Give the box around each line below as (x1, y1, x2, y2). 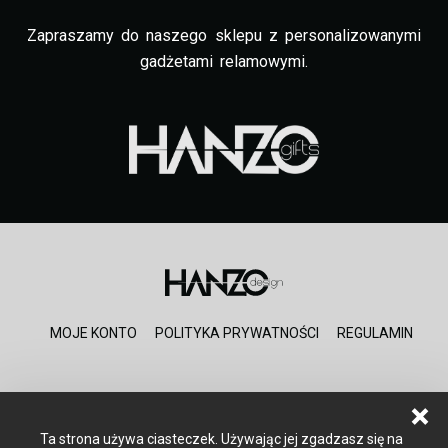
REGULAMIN (337, 325, 413, 342)
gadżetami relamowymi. (139, 52, 309, 72)
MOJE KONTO (50, 325, 137, 342)
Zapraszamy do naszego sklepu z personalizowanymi (27, 26, 421, 46)
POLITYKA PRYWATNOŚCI (155, 325, 319, 342)
